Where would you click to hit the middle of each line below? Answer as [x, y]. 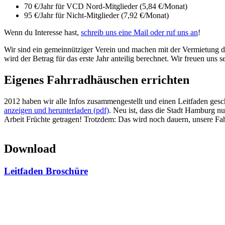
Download [30, 149]
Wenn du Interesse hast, [42, 33]
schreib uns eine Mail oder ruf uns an [139, 33]
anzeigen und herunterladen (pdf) [57, 110]
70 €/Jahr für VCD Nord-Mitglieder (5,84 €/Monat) [106, 7]
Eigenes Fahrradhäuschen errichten [97, 80]
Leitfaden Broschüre [46, 171]
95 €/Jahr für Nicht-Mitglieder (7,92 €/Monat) [96, 16]
